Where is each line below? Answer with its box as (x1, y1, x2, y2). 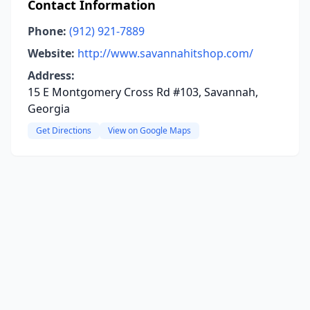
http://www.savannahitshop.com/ (77, 46, 253, 61)
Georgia (28, 101, 70, 116)
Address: (28, 68, 75, 83)
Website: (28, 46, 75, 61)
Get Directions (36, 125, 91, 136)
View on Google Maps (108, 125, 191, 136)
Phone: (28, 24, 66, 39)
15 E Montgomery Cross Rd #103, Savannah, (28, 84, 258, 100)
